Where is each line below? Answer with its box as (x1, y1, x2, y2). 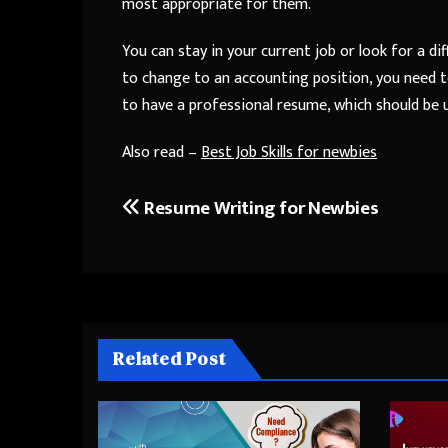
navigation (121, 233, 280, 278)
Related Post (113, 345, 226, 371)
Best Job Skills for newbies (201, 138, 377, 166)
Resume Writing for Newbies (140, 191, 379, 224)
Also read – (122, 138, 201, 166)
